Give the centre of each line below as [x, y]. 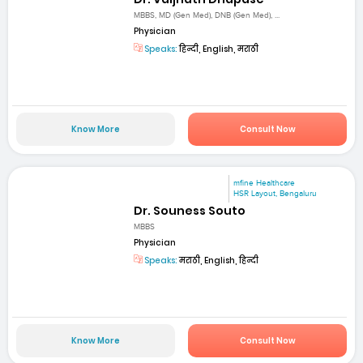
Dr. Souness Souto [190, 210]
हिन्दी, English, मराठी [218, 49]
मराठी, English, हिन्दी [218, 261]
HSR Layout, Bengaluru [275, 193]
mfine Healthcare [265, 183]
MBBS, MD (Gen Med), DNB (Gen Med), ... [207, 16]
